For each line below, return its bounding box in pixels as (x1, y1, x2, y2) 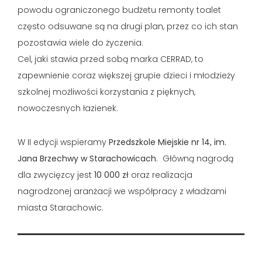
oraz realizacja (129, 168, 192, 181)
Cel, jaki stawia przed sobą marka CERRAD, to (18, 53, 204, 65)
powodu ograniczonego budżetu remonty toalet (18, 4, 221, 16)
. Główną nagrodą (156, 152, 233, 164)
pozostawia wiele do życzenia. (18, 36, 146, 49)
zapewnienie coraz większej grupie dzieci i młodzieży (18, 69, 235, 81)
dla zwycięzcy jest (18, 168, 94, 181)
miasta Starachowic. (18, 201, 104, 213)
